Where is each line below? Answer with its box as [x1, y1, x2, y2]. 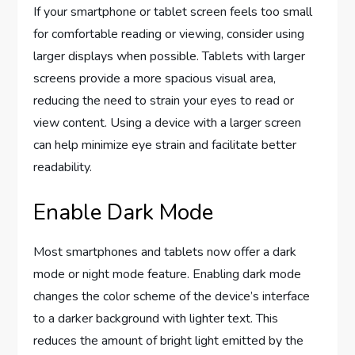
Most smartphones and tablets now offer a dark [33, 242, 297, 261]
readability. [33, 158, 93, 176]
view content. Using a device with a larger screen [33, 113, 302, 132]
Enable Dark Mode [33, 197, 214, 227]
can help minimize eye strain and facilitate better [33, 136, 297, 154]
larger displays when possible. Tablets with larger [33, 47, 306, 65]
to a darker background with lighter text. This [33, 309, 279, 327]
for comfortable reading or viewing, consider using [33, 25, 305, 43]
